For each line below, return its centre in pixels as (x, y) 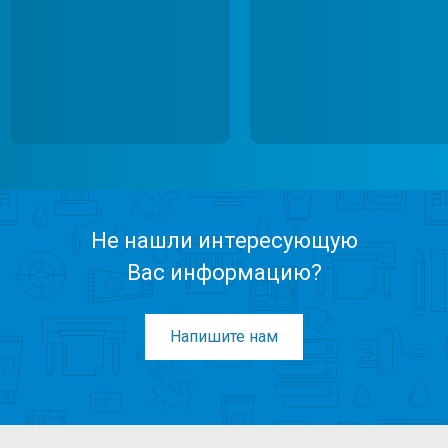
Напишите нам (224, 336)
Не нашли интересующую (224, 240)
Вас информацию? (224, 272)
